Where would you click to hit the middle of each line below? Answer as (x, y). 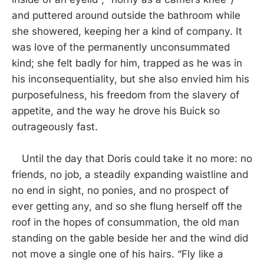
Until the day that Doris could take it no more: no (132, 158)
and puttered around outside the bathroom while (126, 15)
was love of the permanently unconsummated (121, 47)
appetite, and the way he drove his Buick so (116, 110)
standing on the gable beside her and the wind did (130, 238)
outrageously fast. (55, 126)
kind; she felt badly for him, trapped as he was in (127, 63)
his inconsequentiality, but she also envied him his (131, 79)
